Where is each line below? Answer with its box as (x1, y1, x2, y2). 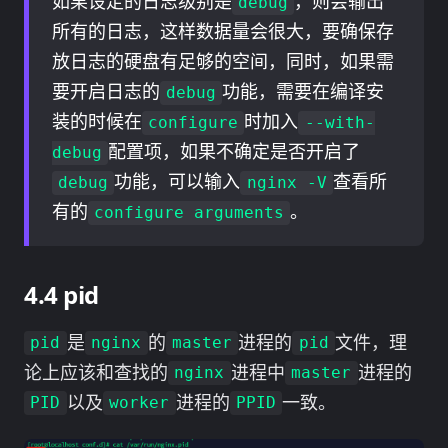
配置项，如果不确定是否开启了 (107, 139, 360, 164)
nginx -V (246, 173, 327, 193)
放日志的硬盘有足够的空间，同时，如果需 (51, 49, 394, 74)
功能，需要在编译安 (222, 79, 385, 104)
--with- (304, 113, 375, 133)
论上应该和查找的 (24, 359, 168, 384)
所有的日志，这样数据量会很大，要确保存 (51, 19, 394, 44)
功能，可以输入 (114, 169, 241, 194)
